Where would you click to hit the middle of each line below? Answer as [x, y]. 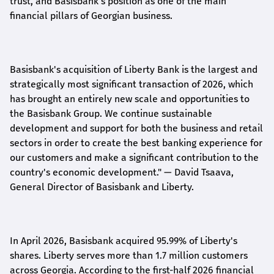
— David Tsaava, [199, 172]
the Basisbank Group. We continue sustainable [111, 113]
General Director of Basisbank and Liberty [101, 187]
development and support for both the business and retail [136, 128]
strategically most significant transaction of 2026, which [131, 84]
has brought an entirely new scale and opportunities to [130, 98]
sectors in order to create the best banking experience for [136, 143]
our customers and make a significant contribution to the [134, 157]
